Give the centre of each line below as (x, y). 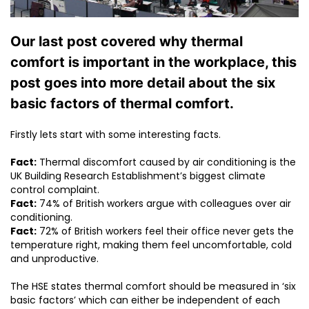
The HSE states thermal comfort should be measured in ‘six (153, 287)
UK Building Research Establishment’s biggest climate (138, 176)
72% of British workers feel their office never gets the (165, 231)
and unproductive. (54, 259)
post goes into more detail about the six (143, 83)
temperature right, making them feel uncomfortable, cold (151, 245)
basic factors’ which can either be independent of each (145, 300)
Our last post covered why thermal (127, 42)
